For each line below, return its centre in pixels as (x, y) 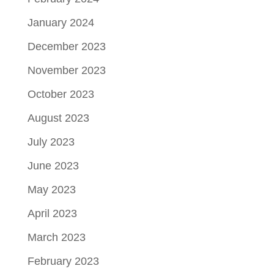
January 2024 (61, 22)
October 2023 (61, 94)
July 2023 (51, 142)
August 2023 (58, 118)
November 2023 (66, 70)
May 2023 (51, 189)
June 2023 (53, 165)
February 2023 (63, 261)
